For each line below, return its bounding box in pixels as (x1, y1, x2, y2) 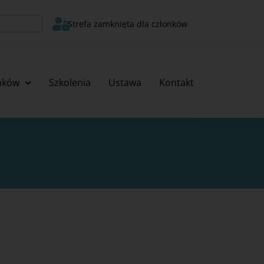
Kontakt (159, 76, 194, 89)
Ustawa (108, 76, 141, 89)
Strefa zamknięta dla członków (67, 18, 187, 29)
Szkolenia (48, 76, 91, 89)
